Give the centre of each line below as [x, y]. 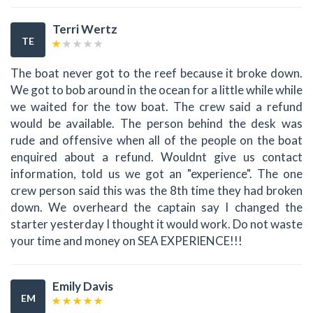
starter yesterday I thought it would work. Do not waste [156, 224]
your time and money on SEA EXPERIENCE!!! [126, 240]
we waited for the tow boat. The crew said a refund [156, 106]
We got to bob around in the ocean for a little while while [156, 89]
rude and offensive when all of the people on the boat [156, 140]
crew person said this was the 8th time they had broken [156, 190]
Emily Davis [83, 286]
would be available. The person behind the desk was [156, 123]
